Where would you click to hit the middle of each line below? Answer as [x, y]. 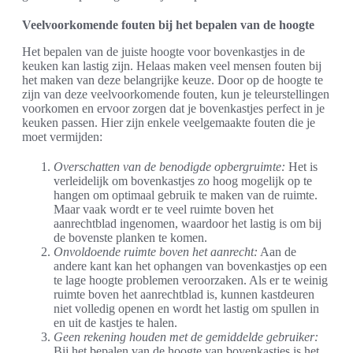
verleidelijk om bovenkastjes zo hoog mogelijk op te [183, 180]
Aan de [277, 251]
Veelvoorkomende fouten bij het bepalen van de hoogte [168, 24]
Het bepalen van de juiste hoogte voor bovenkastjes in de [163, 51]
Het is [301, 166]
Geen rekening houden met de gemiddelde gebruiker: [186, 336]
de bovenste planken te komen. [130, 237]
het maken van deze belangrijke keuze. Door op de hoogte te [173, 80]
